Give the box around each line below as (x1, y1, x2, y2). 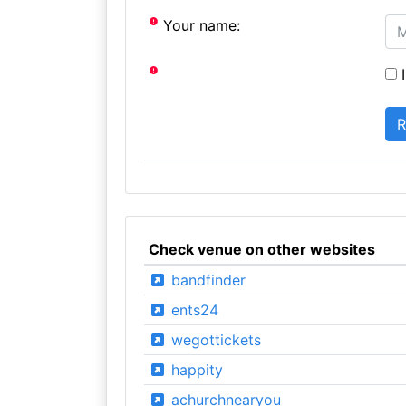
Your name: (159, 15, 241, 34)
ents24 (166, 300, 218, 319)
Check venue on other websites (148, 239, 375, 258)
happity (166, 360, 223, 379)
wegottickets (166, 330, 261, 349)
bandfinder (166, 270, 246, 289)
